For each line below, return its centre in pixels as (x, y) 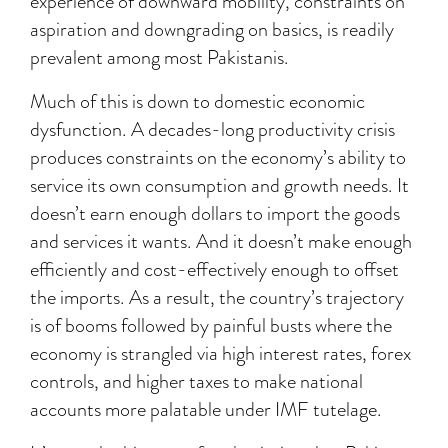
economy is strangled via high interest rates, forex (220, 353)
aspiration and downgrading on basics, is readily (212, 29)
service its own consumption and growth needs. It (219, 185)
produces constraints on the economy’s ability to (218, 157)
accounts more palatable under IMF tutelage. (206, 409)
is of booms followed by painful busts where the (211, 325)
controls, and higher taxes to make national (196, 381)
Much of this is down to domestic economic (197, 101)
